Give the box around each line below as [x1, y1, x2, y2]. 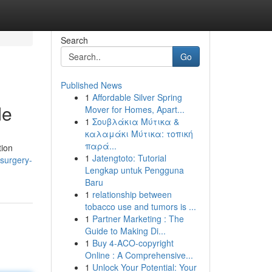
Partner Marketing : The [92, 212, 184, 225]
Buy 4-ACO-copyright [92, 237, 174, 249]
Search [60, 34, 88, 46]
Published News [60, 79, 122, 91]
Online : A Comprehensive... [84, 249, 193, 261]
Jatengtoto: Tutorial [92, 152, 166, 164]
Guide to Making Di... [84, 225, 166, 237]
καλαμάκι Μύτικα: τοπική [84, 127, 193, 140]
